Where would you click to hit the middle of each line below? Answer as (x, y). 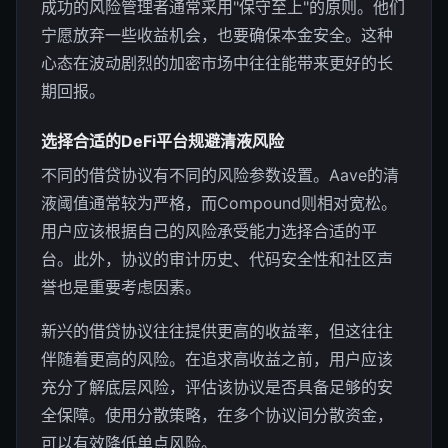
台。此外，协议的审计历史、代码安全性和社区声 (217, 258)
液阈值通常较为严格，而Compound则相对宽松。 (219, 202)
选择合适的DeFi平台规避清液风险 (162, 140)
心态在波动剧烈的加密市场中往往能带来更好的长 (217, 62)
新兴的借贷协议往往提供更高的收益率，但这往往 (217, 330)
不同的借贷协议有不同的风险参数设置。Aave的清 (220, 174)
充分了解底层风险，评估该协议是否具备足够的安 (217, 386)
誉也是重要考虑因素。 (121, 286)
